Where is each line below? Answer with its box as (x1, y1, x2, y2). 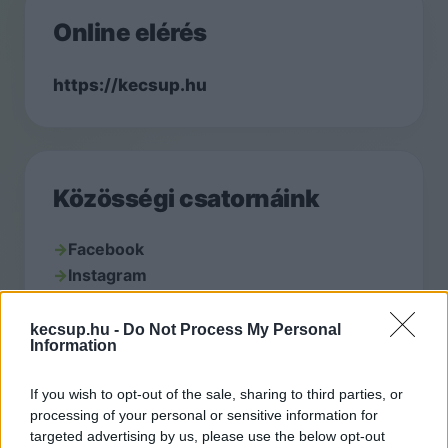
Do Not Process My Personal (123, 321, 341, 339)
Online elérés (53, 18, 207, 47)
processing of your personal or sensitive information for (30, 407, 378, 424)
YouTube (68, 291, 137, 311)
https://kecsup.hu (53, 75, 207, 95)
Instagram (68, 265, 147, 285)
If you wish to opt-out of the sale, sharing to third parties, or (30, 386, 403, 403)
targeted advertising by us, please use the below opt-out (30, 428, 385, 445)
